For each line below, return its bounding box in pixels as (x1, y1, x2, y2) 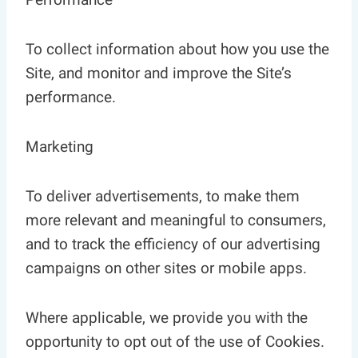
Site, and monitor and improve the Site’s (26, 64, 292, 82)
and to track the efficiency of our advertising (26, 235, 320, 253)
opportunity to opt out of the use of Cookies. (26, 332, 324, 351)
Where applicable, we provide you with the (26, 308, 308, 327)
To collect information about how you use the (26, 40, 329, 58)
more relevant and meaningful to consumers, (26, 211, 326, 229)
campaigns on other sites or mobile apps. (26, 259, 307, 277)
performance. (26, 88, 116, 106)
